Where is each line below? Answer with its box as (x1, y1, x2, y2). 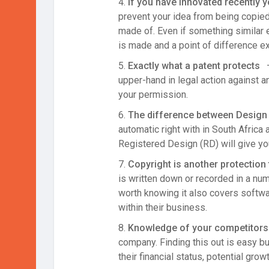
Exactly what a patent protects (125, 60, 260, 72)
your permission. (118, 89, 188, 101)
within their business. (118, 202, 207, 214)
